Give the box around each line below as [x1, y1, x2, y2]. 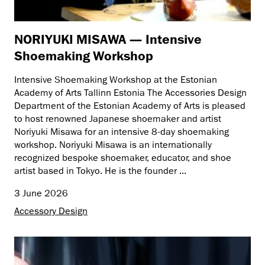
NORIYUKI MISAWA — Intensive [14, 31, 202, 46]
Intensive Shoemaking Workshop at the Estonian [14, 73, 217, 86]
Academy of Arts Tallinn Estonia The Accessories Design [14, 86, 247, 99]
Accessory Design [14, 205, 88, 217]
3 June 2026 [14, 187, 68, 199]
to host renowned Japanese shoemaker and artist [14, 112, 221, 125]
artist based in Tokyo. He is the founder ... [14, 164, 186, 177]
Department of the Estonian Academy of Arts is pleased [14, 99, 245, 112]
